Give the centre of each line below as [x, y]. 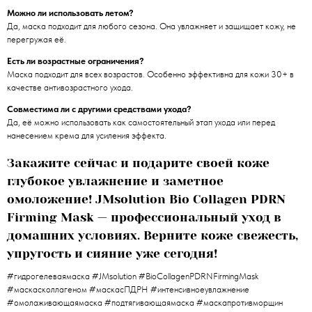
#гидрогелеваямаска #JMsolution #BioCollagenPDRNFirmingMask [133, 276]
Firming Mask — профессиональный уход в [144, 217]
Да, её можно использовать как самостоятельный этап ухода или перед [141, 122]
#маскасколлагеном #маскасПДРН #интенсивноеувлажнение [128, 290]
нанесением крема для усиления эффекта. [87, 135]
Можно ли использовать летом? [70, 13]
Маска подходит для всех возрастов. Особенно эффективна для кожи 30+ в [150, 74]
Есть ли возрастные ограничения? [76, 61]
